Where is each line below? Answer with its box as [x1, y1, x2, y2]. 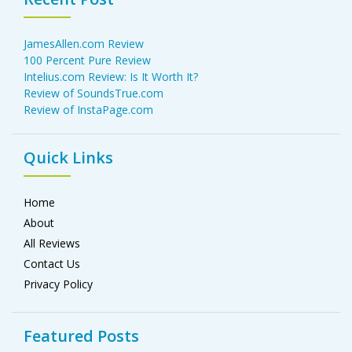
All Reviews [24, 236, 80, 251]
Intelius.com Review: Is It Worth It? [24, 69, 198, 85]
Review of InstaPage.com [24, 102, 153, 118]
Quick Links [24, 147, 113, 169]
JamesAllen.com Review [24, 36, 144, 52]
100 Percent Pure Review [24, 53, 151, 68]
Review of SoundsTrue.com [24, 86, 163, 101]
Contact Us [24, 256, 80, 272]
